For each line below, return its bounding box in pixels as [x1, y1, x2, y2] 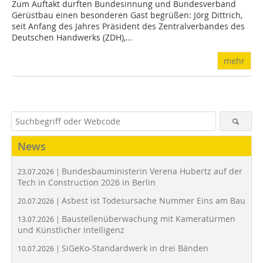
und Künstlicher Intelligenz [18, 224, 124, 236]
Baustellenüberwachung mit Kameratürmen [62, 213, 235, 225]
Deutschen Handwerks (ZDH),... [12, 32, 133, 43]
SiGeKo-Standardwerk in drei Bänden [62, 242, 208, 254]
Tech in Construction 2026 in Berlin [18, 177, 156, 188]
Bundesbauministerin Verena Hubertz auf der [62, 166, 242, 177]
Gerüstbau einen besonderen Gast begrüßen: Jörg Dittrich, [12, 9, 242, 21]
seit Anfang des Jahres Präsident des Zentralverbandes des [12, 21, 245, 32]
